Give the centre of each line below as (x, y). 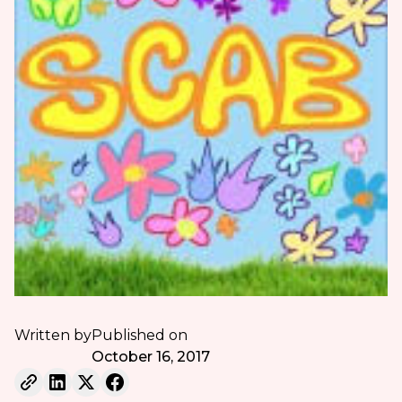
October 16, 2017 (150, 356)
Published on (139, 335)
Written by (52, 335)
